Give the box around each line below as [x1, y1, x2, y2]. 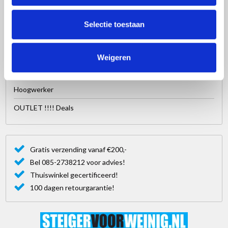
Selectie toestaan [83, 19, 145, 28]
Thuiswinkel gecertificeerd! [30, 170, 119, 179]
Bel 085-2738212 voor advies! [30, 157, 126, 166]
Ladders [14, 48, 40, 57]
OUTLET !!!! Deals [14, 103, 74, 112]
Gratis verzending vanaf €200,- [30, 145, 127, 154]
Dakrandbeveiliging [14, 30, 75, 39]
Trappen [14, 66, 41, 75]
